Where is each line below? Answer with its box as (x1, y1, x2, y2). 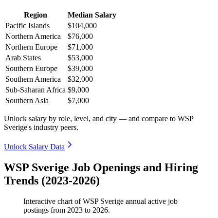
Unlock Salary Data (4, 143, 65, 151)
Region (24, 11, 47, 19)
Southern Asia (5, 96, 49, 105)
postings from (23, 206, 67, 215)
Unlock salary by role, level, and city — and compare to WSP (4, 114, 193, 123)
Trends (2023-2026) (4, 174, 100, 187)
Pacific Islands (5, 21, 50, 30)
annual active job (124, 197, 178, 206)
